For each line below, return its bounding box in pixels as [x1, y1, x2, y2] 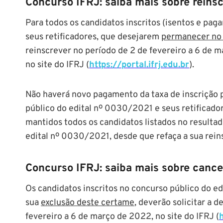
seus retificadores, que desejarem [25, 31, 161, 43]
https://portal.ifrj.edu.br [89, 59, 189, 71]
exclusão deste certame [41, 197, 134, 209]
